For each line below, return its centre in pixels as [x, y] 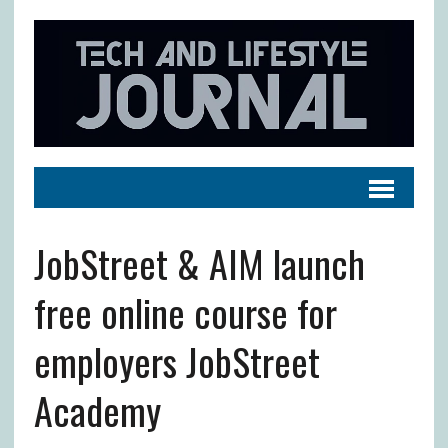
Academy [97, 409]
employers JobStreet [176, 360]
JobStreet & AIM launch [199, 262]
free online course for [185, 311]
